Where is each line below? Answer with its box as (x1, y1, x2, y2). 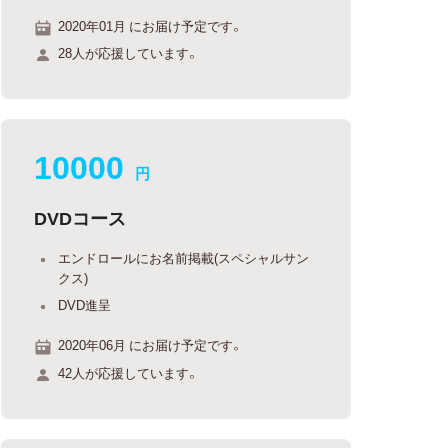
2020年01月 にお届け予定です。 (58, 15, 244, 35)
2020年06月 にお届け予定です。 (58, 335, 244, 354)
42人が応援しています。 (58, 362, 200, 382)
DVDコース (34, 204, 127, 231)
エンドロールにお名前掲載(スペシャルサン (58, 248, 310, 267)
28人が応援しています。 (58, 43, 200, 62)
